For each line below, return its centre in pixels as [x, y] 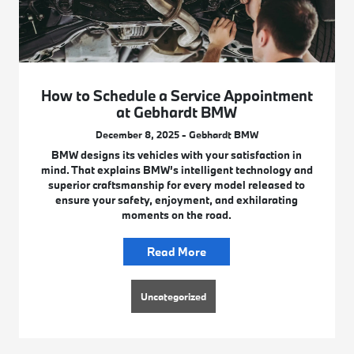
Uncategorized [174, 296]
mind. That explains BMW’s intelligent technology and [177, 169]
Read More [177, 251]
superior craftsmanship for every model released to [177, 185]
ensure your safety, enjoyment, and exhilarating [177, 200]
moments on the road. [177, 215]
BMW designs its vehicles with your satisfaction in [177, 154]
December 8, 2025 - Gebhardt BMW [177, 134]
